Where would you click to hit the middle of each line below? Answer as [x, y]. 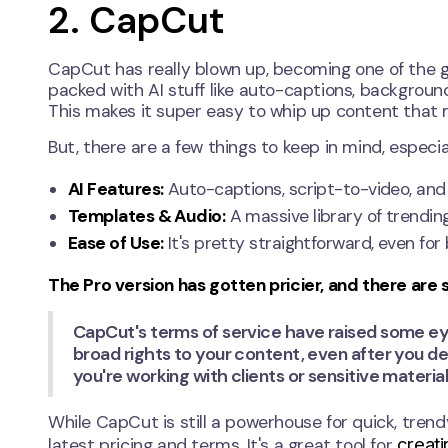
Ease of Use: [116, 243]
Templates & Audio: [147, 216]
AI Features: [116, 189]
